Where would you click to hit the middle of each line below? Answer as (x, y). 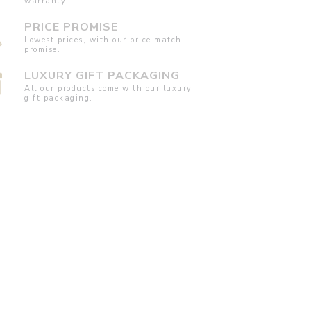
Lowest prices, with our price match (103, 40)
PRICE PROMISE (72, 27)
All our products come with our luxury (108, 88)
